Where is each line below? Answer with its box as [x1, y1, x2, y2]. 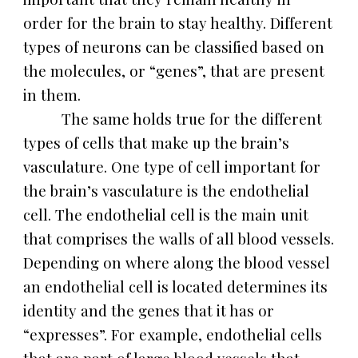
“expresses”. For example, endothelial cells [23, 324, 323, 344]
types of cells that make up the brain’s [23, 133, 290, 153]
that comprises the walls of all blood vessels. [23, 229, 335, 249]
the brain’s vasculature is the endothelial [23, 181, 310, 201]
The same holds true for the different [62, 109, 323, 129]
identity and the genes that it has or [23, 300, 275, 320]
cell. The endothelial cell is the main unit [23, 205, 309, 225]
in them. [23, 85, 86, 105]
